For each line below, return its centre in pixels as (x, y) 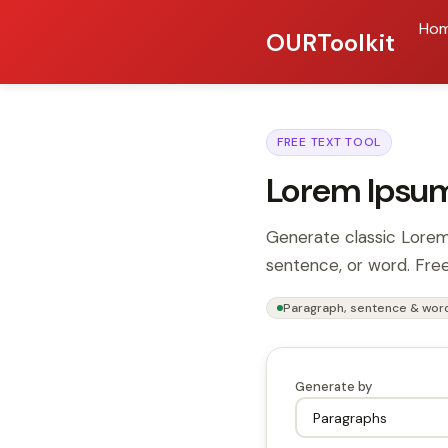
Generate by (333, 386)
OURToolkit (330, 42)
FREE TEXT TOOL (329, 142)
